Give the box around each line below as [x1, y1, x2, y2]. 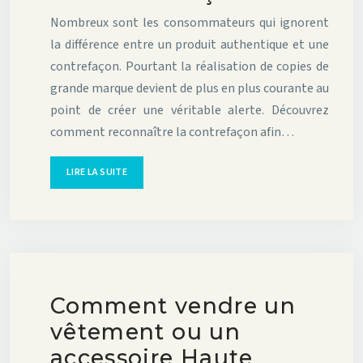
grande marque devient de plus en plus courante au [50, 79, 329, 98]
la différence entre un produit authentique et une [50, 36, 329, 54]
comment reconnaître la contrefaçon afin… [50, 123, 294, 142]
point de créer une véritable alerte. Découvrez [50, 101, 329, 120]
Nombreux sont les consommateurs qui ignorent [50, 14, 329, 32]
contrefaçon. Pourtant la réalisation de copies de [50, 58, 329, 76]
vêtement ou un [50, 318, 241, 346]
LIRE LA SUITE [66, 165, 127, 180]
